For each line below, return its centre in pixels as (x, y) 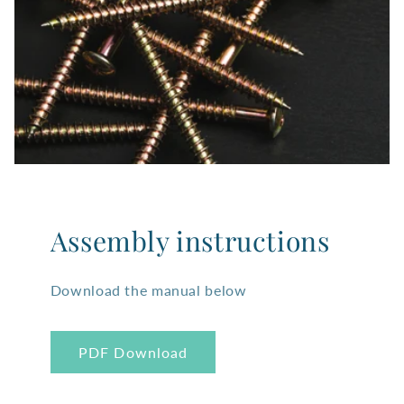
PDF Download (133, 352)
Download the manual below (148, 290)
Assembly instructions (190, 241)
